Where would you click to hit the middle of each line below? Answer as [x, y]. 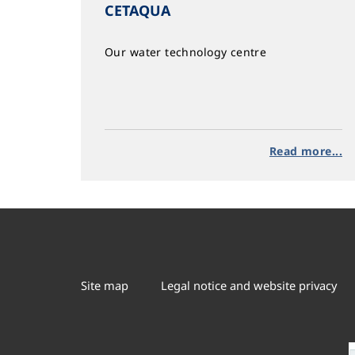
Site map [105, 286]
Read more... [305, 151]
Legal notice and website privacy [248, 286]
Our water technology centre [186, 52]
